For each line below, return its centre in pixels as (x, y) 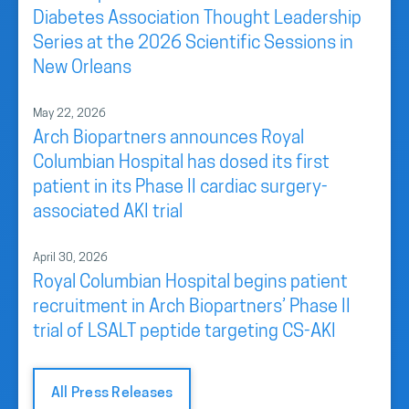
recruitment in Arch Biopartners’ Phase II (192, 308)
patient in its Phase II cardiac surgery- (180, 188)
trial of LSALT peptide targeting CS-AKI (184, 332)
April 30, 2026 (70, 258)
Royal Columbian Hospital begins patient (190, 283)
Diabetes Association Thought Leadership (197, 19)
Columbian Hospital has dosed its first (181, 163)
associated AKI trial (108, 213)
